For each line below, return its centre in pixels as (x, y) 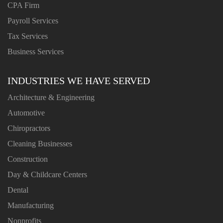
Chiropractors (29, 128)
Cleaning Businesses (40, 143)
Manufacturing (31, 205)
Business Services (36, 51)
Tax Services (28, 36)
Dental (18, 190)
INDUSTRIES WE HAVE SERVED (79, 80)
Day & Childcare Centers (47, 174)
